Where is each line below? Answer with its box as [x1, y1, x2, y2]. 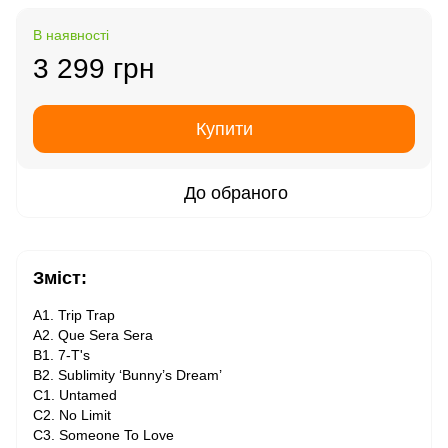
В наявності [33, 27, 109, 43]
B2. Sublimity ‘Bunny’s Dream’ [33, 367, 222, 383]
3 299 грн [33, 53, 154, 84]
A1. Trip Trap [33, 307, 115, 323]
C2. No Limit [33, 407, 111, 423]
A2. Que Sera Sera [33, 327, 153, 343]
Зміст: [33, 268, 87, 288]
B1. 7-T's [33, 347, 90, 363]
